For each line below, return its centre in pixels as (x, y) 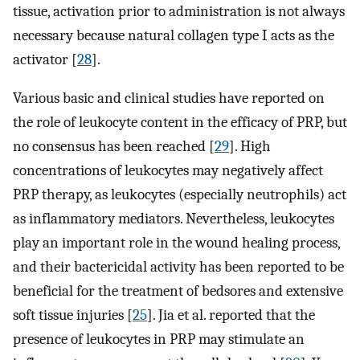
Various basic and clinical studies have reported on (169, 98)
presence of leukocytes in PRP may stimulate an (159, 340)
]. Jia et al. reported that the (231, 315)
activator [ (45, 59)
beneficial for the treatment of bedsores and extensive (178, 291)
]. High (250, 147)
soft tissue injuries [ (73, 315)
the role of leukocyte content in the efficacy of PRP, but (180, 123)
